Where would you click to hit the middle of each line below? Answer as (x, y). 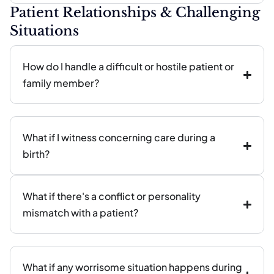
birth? (36, 154)
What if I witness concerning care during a (119, 137)
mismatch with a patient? (80, 213)
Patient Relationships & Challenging (135, 13)
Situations (44, 31)
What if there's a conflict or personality (112, 196)
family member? (61, 83)
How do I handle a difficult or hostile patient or (128, 66)
